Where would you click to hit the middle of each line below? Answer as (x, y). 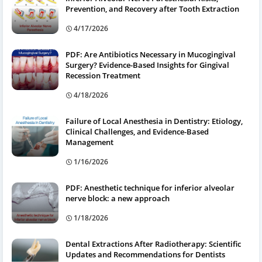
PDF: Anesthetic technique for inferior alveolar (150, 187)
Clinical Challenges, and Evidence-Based (137, 131)
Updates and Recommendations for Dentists (145, 254)
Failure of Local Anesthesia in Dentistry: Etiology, (154, 121)
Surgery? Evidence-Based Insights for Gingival (147, 65)
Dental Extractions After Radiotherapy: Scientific (153, 244)
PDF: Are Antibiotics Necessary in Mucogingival (151, 54)
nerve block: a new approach (118, 198)
